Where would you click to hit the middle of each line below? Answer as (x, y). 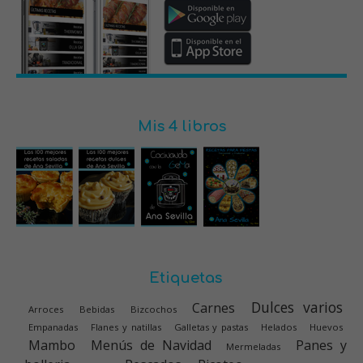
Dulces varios (297, 307)
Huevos (326, 327)
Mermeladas (254, 347)
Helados (279, 327)
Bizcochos (153, 310)
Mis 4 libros (181, 127)
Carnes (214, 308)
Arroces (46, 310)
